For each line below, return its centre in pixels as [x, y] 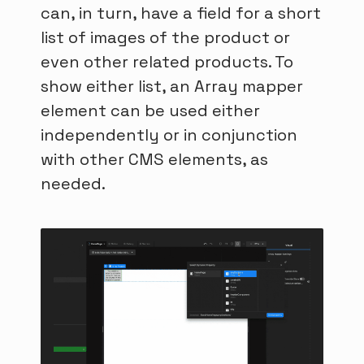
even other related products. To [167, 62]
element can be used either [150, 111]
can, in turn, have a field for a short [181, 13]
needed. [73, 184]
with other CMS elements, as [154, 160]
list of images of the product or [165, 38]
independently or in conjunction [169, 135]
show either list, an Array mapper [172, 87]
